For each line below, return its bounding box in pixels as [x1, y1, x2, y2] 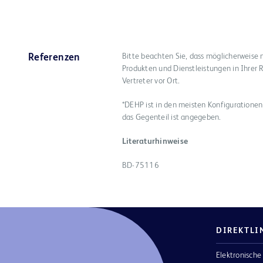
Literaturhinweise [122, 137, 188, 146]
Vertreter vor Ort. [122, 76, 180, 85]
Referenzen [28, 52, 80, 63]
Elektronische [216, 251, 262, 259]
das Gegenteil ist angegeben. [122, 113, 221, 122]
